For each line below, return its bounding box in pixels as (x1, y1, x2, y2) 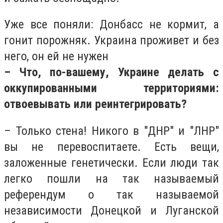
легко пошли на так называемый (4, 171, 219, 186)
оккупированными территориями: (4, 81, 219, 96)
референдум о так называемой (4, 187, 219, 202)
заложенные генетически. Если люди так (4, 155, 219, 170)
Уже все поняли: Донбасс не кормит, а (4, 17, 219, 32)
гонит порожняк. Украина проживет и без (4, 33, 219, 48)
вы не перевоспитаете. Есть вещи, (4, 139, 219, 154)
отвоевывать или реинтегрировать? (4, 97, 187, 111)
